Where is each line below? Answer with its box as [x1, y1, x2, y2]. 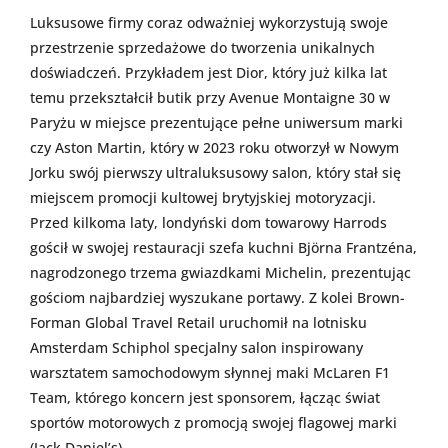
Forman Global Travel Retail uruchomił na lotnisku [30, 313, 367, 333]
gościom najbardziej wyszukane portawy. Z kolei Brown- [30, 288, 405, 308]
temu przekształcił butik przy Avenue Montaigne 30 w [30, 88, 390, 108]
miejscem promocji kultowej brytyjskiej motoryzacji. [30, 188, 376, 208]
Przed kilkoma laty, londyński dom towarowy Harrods [30, 213, 387, 233]
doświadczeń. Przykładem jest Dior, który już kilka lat [30, 63, 387, 83]
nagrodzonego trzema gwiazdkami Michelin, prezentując [30, 263, 411, 283]
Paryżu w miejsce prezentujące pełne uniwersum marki [30, 113, 403, 133]
